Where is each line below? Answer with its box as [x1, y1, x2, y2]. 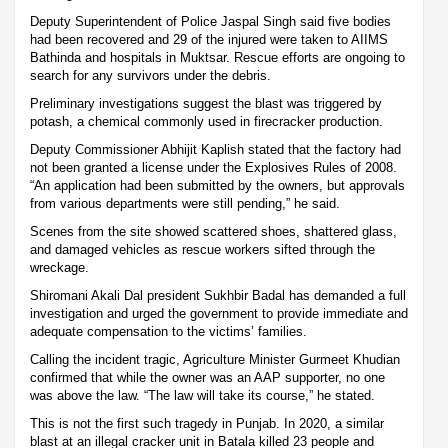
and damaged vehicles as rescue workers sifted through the [30, 242, 375, 258]
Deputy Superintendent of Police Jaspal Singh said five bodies [30, 14, 391, 30]
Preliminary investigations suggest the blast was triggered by [30, 96, 382, 112]
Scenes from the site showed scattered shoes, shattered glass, [30, 224, 397, 240]
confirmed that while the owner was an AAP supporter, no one [30, 370, 385, 386]
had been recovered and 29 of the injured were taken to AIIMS [30, 32, 388, 48]
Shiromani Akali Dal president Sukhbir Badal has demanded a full [30, 288, 406, 304]
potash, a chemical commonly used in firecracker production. [30, 114, 383, 130]
